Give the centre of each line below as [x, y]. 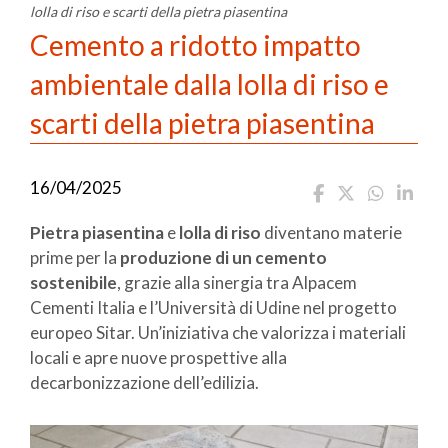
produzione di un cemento [223, 257]
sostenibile [73, 282]
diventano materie [331, 232]
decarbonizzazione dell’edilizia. [144, 382]
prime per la [75, 257]
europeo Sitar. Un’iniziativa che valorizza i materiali [218, 332]
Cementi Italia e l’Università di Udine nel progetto [213, 307]
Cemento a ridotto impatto [195, 44]
